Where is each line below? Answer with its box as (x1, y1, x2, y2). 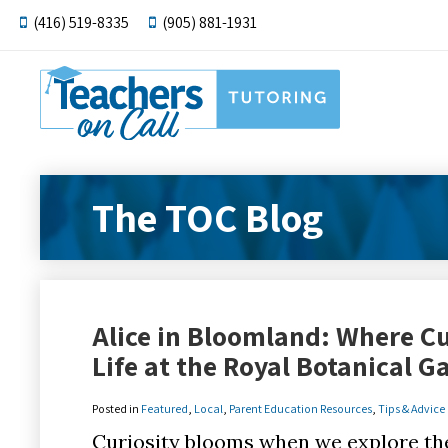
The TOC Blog (92, 191, 323, 244)
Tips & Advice (378, 400, 445, 416)
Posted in (92, 400, 141, 416)
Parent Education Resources (229, 400, 372, 416)
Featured (141, 400, 188, 416)
